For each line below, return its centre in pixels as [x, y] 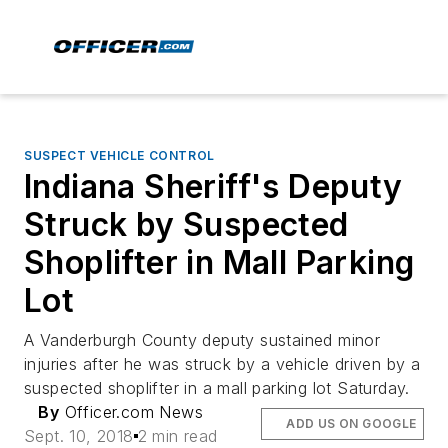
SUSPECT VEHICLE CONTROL [119, 155]
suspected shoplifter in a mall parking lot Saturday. [217, 388]
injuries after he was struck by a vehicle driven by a [222, 364]
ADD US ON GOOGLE [351, 423]
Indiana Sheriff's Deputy [213, 186]
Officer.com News [131, 412]
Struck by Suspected [186, 224]
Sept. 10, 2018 [79, 436]
